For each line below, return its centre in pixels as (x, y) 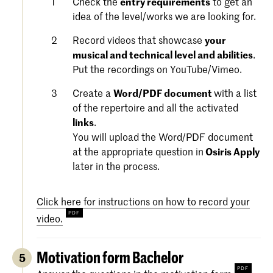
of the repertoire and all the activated (156, 108)
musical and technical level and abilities (163, 55)
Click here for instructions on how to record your (143, 201)
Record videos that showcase (139, 40)
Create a (93, 93)
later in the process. (116, 166)
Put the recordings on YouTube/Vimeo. (158, 69)
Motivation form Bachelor (110, 257)
